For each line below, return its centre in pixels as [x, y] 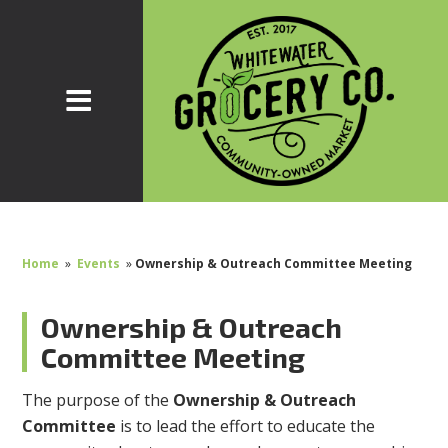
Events [99, 264]
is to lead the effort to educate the [246, 426]
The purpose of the [98, 400]
